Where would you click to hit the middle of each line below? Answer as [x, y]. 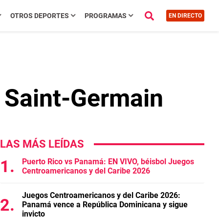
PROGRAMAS [105, 16]
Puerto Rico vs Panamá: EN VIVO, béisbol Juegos [108, 162]
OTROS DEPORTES [39, 16]
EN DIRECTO [185, 16]
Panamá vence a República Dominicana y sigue [105, 205]
